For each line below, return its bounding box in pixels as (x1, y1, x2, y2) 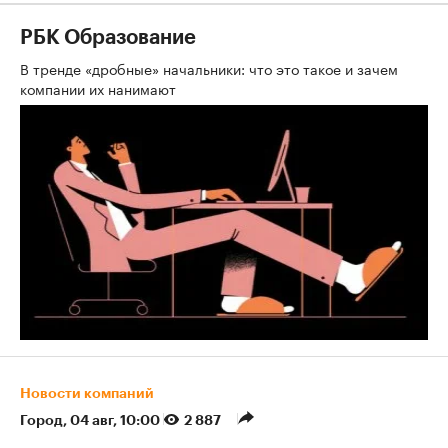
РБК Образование (20, 28, 196, 49)
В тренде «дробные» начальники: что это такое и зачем (20, 57, 398, 80)
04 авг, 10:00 (70, 413, 163, 428)
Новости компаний (20, 386, 154, 401)
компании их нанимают (20, 77, 180, 100)
